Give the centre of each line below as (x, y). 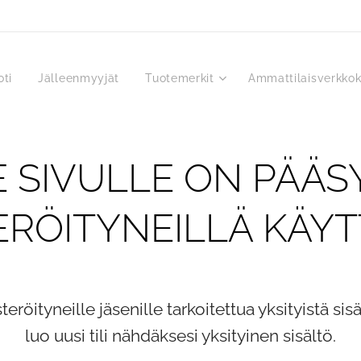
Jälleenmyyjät (79, 78)
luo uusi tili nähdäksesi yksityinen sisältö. (180, 336)
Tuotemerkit (180, 78)
